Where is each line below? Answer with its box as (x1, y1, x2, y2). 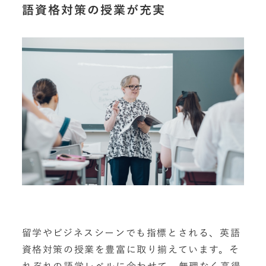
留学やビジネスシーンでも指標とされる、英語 (21, 228, 241, 237)
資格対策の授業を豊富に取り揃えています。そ (21, 245, 240, 254)
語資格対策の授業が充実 (21, 2, 166, 19)
